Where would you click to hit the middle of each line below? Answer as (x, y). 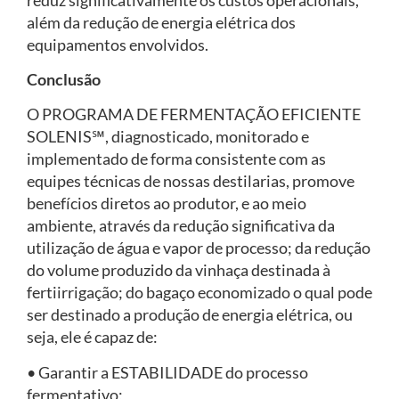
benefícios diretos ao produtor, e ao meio (167, 204)
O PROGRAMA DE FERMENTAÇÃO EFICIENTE (194, 114)
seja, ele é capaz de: (92, 337)
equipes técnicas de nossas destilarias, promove (191, 181)
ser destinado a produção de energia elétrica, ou (190, 315)
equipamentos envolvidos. (118, 44)
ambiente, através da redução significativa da (181, 226)
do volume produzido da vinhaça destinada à (179, 270)
